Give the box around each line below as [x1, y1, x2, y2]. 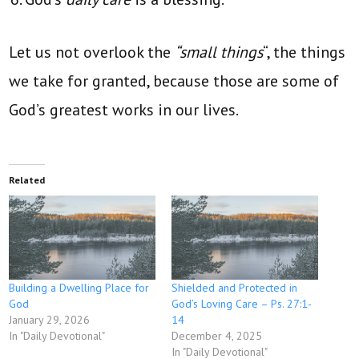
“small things [175, 42, 264, 63]
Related [9, 174, 46, 187]
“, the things [263, 42, 346, 63]
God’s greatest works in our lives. [9, 99, 240, 121]
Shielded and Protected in [171, 280, 297, 295]
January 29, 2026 [9, 312, 91, 327]
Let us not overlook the [9, 42, 175, 63]
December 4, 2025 [171, 328, 262, 343]
